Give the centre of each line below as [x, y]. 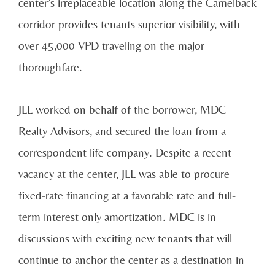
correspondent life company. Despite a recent [125, 152]
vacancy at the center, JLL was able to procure [124, 173]
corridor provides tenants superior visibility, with [129, 24]
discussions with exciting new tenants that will [125, 238]
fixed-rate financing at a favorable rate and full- [127, 195]
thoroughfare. [50, 67]
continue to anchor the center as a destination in [131, 259]
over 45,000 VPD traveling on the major [111, 46]
